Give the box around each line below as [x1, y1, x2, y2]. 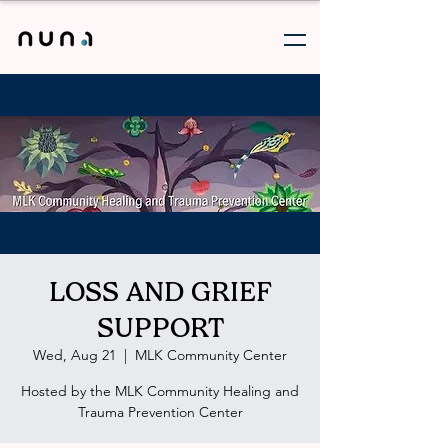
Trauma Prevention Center [77, 403, 243, 421]
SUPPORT [96, 311, 224, 344]
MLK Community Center [135, 346, 287, 364]
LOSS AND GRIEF [48, 275, 272, 308]
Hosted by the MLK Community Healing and [21, 382, 299, 400]
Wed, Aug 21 [33, 346, 116, 364]
